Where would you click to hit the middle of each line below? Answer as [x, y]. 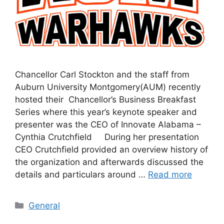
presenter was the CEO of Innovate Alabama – [108, 124]
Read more [170, 174]
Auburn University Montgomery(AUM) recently [108, 87]
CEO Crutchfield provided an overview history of [111, 149]
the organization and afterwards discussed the [109, 162]
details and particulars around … [81, 174]
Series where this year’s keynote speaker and [106, 112]
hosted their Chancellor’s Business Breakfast [105, 99]
